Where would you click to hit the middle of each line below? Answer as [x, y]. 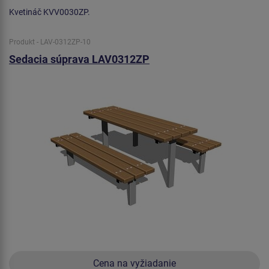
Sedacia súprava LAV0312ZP [79, 59]
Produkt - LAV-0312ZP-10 [50, 42]
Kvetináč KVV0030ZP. [50, 12]
